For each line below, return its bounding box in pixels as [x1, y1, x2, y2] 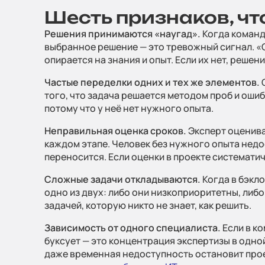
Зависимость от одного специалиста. [44, 221, 221, 234]
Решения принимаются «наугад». [44, 27, 201, 40]
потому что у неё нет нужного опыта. [44, 102, 214, 115]
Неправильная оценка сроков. [44, 124, 186, 137]
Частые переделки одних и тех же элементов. [44, 76, 260, 89]
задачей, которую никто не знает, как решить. [44, 199, 251, 212]
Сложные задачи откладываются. [44, 173, 201, 186]
